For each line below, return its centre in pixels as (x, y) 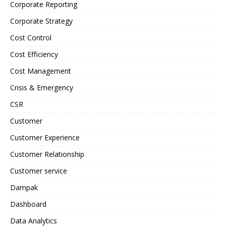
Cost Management (41, 71)
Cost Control (31, 37)
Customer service (39, 171)
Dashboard (28, 204)
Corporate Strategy (41, 21)
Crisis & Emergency (42, 87)
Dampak (24, 187)
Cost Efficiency (34, 54)
